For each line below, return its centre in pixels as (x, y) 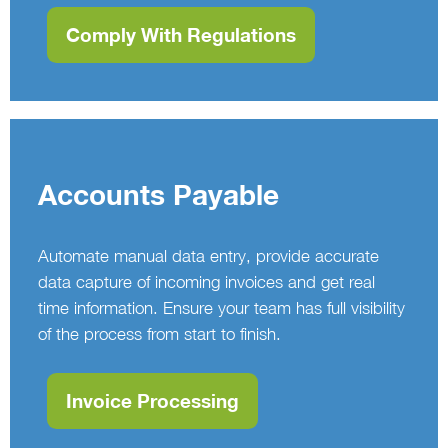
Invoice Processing (152, 401)
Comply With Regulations (180, 35)
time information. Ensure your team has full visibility (221, 308)
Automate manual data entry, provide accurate (208, 256)
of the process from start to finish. (159, 334)
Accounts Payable (158, 195)
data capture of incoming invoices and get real (206, 282)
